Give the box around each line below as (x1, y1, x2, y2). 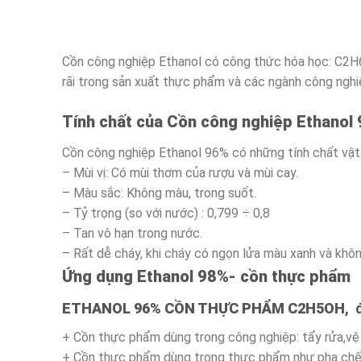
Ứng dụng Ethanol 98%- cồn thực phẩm (62, 266, 351, 286)
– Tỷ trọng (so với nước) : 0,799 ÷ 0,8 (62, 205, 270, 221)
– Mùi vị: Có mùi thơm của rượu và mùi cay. (62, 164, 298, 180)
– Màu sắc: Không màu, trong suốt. (62, 185, 256, 201)
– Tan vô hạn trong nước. (62, 225, 202, 241)
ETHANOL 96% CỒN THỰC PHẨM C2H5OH (62, 299, 345, 317)
